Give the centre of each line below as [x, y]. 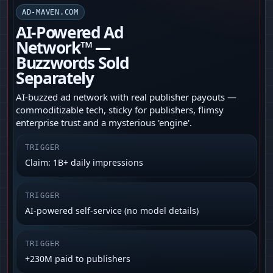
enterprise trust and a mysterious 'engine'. [104, 123]
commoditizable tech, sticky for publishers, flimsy [120, 110]
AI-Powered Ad [70, 33]
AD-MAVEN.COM [50, 12]
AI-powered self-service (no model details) [112, 211]
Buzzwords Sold [73, 63]
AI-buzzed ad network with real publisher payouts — [126, 97]
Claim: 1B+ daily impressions [84, 163]
